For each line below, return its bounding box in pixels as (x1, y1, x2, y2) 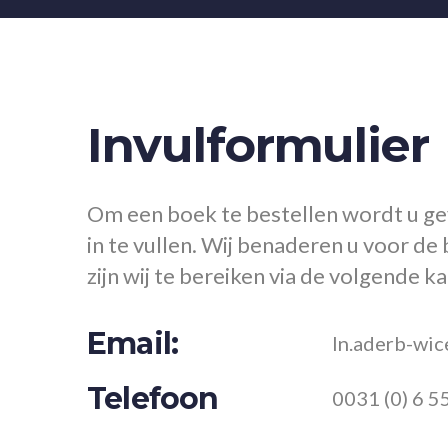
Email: (87, 325, 179, 362)
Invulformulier (87, 116, 442, 174)
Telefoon (87, 380, 219, 417)
